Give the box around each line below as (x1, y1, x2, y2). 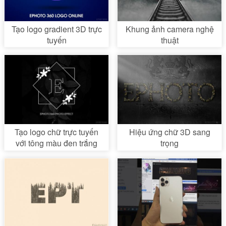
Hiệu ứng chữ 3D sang (129, 126, 210, 138)
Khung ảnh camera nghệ (125, 23, 214, 35)
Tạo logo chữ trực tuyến (15, 126, 98, 138)
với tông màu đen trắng (16, 137, 97, 149)
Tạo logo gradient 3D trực (11, 23, 102, 35)
